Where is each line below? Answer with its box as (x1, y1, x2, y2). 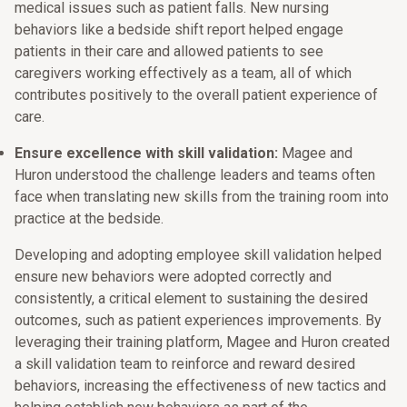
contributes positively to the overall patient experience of (15, 86, 378, 104)
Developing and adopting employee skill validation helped (15, 246, 382, 263)
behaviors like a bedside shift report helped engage (15, 21, 343, 38)
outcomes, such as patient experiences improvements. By (15, 312, 382, 329)
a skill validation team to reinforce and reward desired (15, 355, 355, 372)
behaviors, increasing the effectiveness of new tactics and (15, 377, 386, 394)
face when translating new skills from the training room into (15, 188, 389, 205)
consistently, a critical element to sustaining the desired (15, 290, 368, 307)
